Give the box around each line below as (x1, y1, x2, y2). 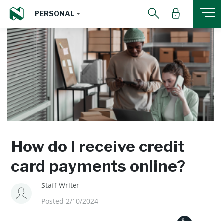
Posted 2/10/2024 (41, 196, 98, 206)
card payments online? (11, 156, 185, 176)
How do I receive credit (11, 137, 184, 156)
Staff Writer (41, 181, 79, 190)
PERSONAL (35, 9, 74, 18)
